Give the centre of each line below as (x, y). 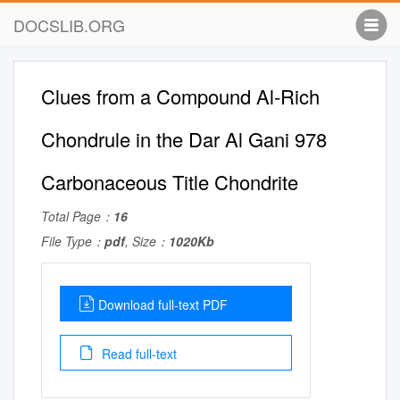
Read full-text (137, 354)
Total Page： (77, 216)
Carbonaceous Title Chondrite (170, 182)
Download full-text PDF (163, 304)
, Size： (147, 241)
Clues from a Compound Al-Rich (180, 96)
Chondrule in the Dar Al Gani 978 (184, 139)
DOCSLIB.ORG (69, 25)
